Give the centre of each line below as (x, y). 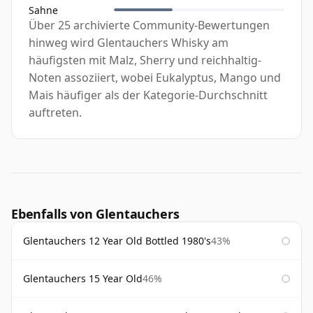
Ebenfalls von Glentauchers (95, 214)
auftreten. (55, 113)
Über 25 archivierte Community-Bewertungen (149, 26)
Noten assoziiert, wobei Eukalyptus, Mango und (155, 78)
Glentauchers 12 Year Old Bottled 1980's (117, 241)
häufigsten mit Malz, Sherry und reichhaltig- (145, 60)
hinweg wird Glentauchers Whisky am (129, 43)
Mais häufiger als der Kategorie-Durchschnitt (148, 95)
